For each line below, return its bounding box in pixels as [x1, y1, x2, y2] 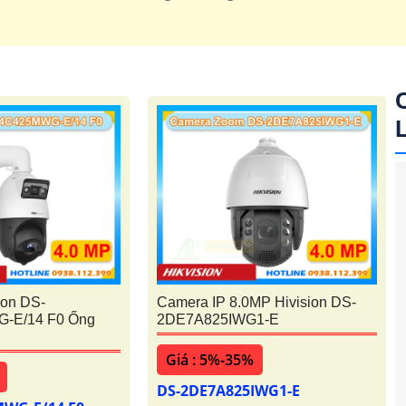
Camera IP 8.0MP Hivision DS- [157, 295, 357, 311]
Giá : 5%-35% [166, 350, 255, 371]
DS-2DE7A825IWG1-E [157, 381, 304, 401]
